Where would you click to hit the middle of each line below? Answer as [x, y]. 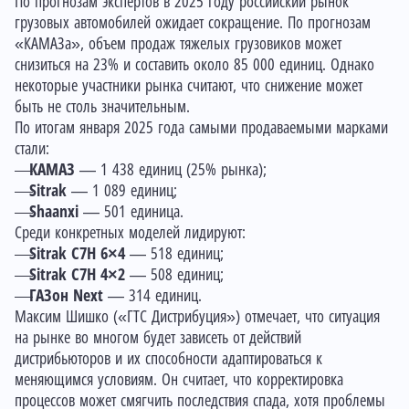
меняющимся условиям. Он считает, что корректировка [179, 380]
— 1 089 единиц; [122, 191]
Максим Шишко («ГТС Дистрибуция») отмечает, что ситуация [197, 317]
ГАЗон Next [66, 296]
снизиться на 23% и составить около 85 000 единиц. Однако [194, 65]
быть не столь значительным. [102, 107]
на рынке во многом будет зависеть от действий [158, 338]
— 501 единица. [131, 212]
